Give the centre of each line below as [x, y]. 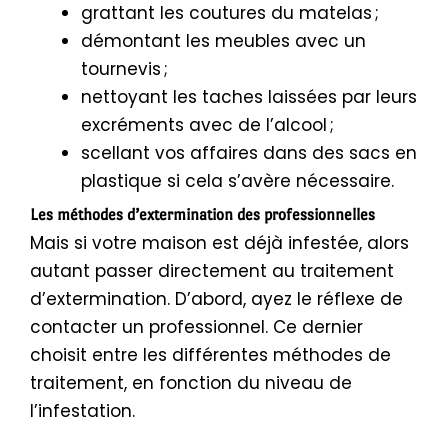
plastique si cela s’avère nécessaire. [237, 181]
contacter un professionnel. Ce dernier [196, 326]
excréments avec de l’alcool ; [207, 125]
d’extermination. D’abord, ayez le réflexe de [216, 298]
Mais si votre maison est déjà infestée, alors [219, 242]
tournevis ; [124, 69]
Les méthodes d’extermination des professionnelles [202, 214]
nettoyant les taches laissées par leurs [249, 97]
